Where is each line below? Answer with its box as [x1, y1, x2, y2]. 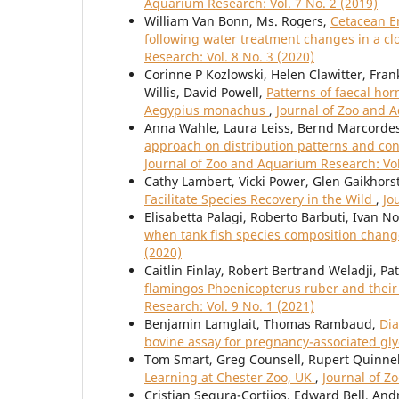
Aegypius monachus [144, 102, 269, 119]
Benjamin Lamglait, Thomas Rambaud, [144, 315, 379, 333]
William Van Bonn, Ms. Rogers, [144, 12, 330, 30]
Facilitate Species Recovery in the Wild [144, 191, 376, 208]
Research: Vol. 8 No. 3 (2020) [144, 48, 314, 66]
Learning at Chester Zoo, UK [144, 369, 315, 387]
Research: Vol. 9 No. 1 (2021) [144, 297, 314, 315]
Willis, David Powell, [144, 84, 266, 102]
